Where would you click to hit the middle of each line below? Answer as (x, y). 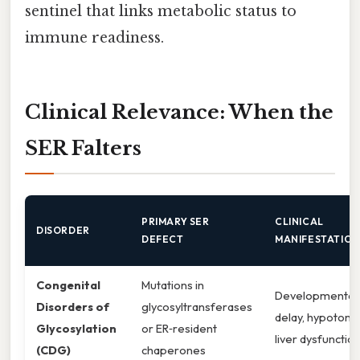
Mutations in (173, 285)
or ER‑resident (179, 329)
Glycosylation (76, 329)
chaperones (174, 350)
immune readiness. (94, 38)
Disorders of (73, 307)
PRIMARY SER (176, 222)
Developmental (316, 296)
